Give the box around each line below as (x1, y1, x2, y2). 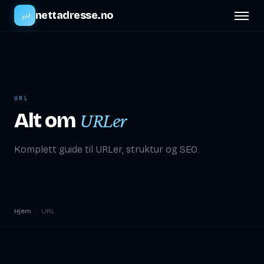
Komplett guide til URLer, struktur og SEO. (14, 143, 199, 155)
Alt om (14, 107, 80, 133)
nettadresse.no (35, 9, 113, 22)
